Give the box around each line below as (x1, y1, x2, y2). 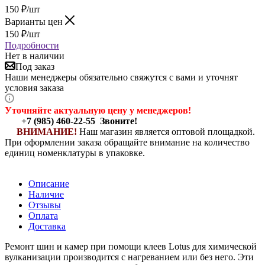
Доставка (28, 221, 66, 231)
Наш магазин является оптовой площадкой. (79, 126, 255, 137)
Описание (28, 178, 69, 189)
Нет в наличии (5, 50, 64, 61)
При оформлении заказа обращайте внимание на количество (5, 137, 250, 147)
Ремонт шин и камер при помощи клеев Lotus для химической (5, 241, 257, 251)
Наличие (28, 189, 64, 199)
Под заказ (15, 61, 54, 72)
